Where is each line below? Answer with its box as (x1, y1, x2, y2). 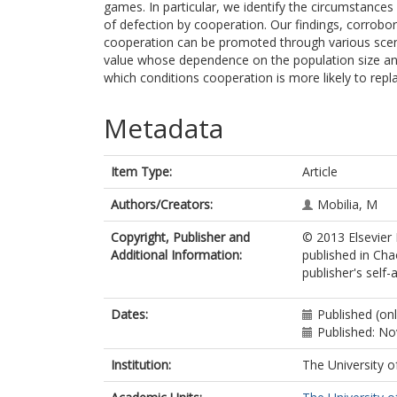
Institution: (111, 356, 171, 373)
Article (302, 163, 338, 180)
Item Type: (111, 163, 172, 180)
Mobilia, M (317, 196, 378, 213)
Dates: (111, 306, 148, 323)
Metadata (104, 110, 223, 146)
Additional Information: (111, 246, 242, 263)
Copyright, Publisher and (111, 229, 250, 245)
